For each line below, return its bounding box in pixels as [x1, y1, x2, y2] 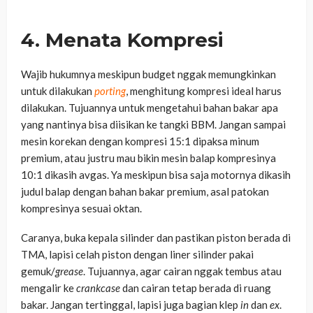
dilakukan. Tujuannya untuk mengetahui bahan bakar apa [21, 101, 278, 115]
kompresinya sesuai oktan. [21, 202, 142, 215]
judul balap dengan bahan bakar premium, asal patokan [21, 185, 269, 198]
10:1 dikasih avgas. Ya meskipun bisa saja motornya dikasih [21, 168, 291, 182]
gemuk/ [21, 265, 55, 278]
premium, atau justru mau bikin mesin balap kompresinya [21, 152, 276, 165]
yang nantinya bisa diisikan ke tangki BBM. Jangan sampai [21, 118, 286, 131]
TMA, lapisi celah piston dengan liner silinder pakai [21, 248, 254, 261]
